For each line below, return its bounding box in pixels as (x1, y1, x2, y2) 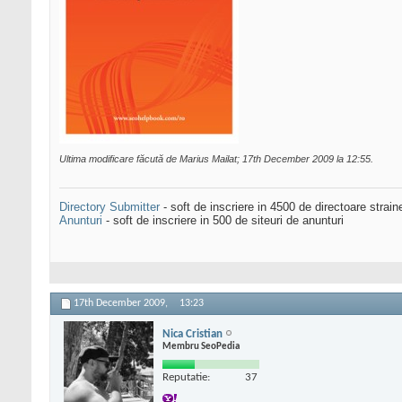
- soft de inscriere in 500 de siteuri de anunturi (102, 214, 344, 228)
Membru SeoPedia (162, 341, 240, 352)
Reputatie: (162, 371, 210, 383)
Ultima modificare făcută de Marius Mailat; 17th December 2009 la (59, 153, 346, 165)
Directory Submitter (59, 200, 160, 214)
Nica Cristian (162, 328, 223, 340)
